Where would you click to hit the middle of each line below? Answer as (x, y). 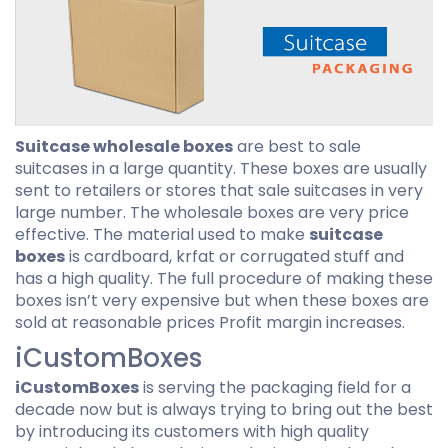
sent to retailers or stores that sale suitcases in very (219, 190)
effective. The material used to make (162, 234)
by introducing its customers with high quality (192, 431)
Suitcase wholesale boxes (124, 146)
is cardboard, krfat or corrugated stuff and (234, 256)
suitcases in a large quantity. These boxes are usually (221, 168)
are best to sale (297, 146)
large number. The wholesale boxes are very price (212, 212)
